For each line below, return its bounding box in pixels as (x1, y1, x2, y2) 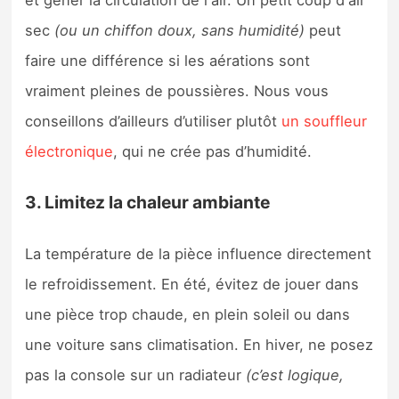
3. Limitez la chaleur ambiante (25, 191, 271, 214)
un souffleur (281, 111, 368, 130)
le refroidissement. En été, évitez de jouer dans (25, 274, 360, 293)
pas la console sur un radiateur (25, 365, 247, 384)
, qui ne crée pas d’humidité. (113, 142, 313, 160)
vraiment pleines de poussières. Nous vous (25, 81, 330, 100)
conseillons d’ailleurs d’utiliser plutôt (25, 111, 282, 130)
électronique (25, 142, 114, 160)
